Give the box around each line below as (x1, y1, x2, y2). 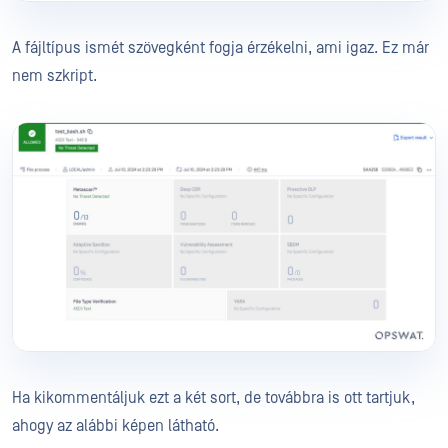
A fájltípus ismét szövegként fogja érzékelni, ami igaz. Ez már (12, 39, 429, 58)
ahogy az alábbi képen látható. (12, 416, 223, 435)
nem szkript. (12, 67, 101, 86)
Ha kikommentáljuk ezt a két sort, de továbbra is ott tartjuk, (12, 388, 415, 407)
